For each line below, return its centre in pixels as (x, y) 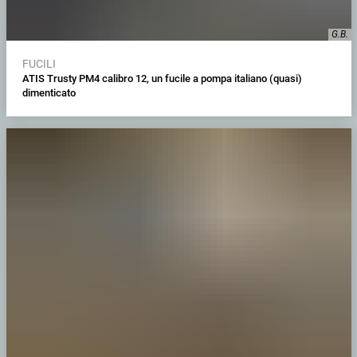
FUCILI (39, 64)
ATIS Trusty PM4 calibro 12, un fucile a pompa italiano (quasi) (162, 79)
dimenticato (49, 93)
